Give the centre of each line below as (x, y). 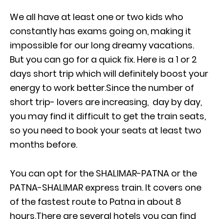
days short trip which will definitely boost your (109, 74)
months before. (44, 144)
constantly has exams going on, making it (100, 31)
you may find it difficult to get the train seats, (108, 116)
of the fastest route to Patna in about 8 (96, 202)
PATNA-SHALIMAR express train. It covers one (106, 187)
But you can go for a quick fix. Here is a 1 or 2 (103, 59)
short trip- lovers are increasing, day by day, (106, 102)
